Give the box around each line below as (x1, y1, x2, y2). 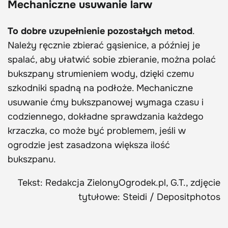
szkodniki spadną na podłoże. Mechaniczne (8, 82, 193, 94)
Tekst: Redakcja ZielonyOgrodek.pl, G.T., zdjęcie (18, 177, 220, 188)
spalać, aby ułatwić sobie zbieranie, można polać (8, 53, 216, 65)
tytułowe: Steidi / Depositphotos (78, 191, 220, 203)
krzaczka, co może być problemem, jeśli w (8, 125, 186, 136)
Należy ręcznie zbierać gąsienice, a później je (8, 39, 200, 51)
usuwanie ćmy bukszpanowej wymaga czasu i (8, 96, 204, 108)
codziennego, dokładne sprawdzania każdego (8, 110, 204, 122)
